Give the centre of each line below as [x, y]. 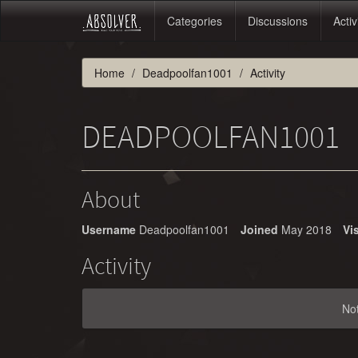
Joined [259, 229]
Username [109, 229]
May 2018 [306, 229]
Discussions [278, 21]
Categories [195, 21]
